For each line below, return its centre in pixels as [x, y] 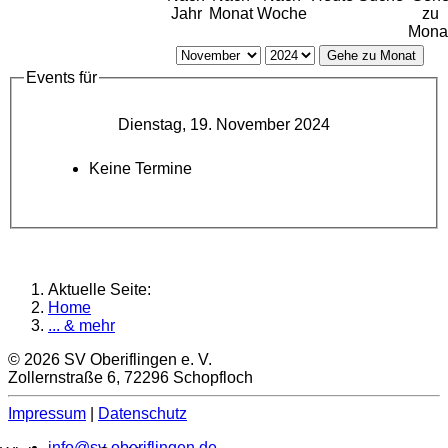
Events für [61, 78]
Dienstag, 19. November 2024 [224, 125]
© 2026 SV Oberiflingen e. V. [110, 360]
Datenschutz [142, 414]
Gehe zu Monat [371, 56]
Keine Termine [140, 169]
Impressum [47, 414]
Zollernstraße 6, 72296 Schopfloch [130, 378]
